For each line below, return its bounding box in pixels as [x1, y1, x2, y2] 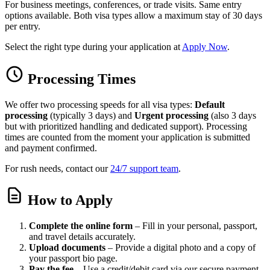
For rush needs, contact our [5, 163, 110, 174]
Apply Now [182, 41, 227, 52]
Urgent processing [134, 110, 209, 121]
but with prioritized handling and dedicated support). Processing [5, 121, 247, 131]
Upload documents [29, 242, 105, 253]
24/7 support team [110, 163, 178, 174]
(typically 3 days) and [48, 110, 134, 121]
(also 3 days [209, 110, 256, 121]
